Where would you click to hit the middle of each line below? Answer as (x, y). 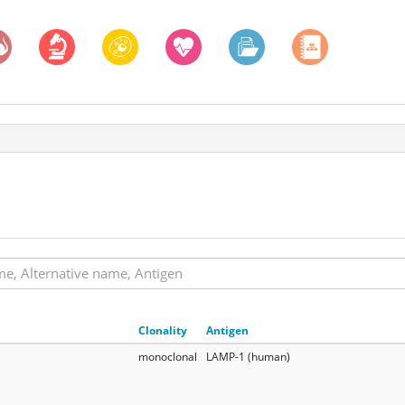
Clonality (163, 330)
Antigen (227, 330)
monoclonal (168, 356)
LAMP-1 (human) (248, 356)
